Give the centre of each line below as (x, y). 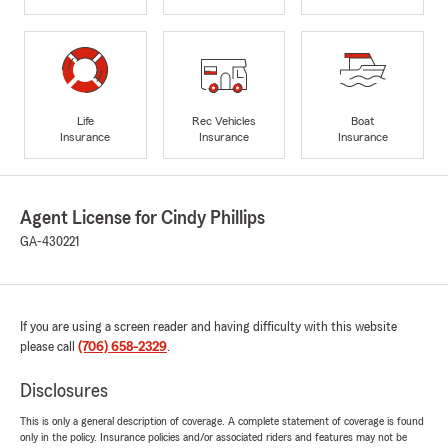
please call (49, 347)
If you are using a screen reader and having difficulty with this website (208, 327)
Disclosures (64, 391)
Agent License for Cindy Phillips (142, 218)
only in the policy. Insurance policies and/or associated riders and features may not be (213, 437)
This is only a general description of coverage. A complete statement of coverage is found (222, 421)
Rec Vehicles (223, 120)
